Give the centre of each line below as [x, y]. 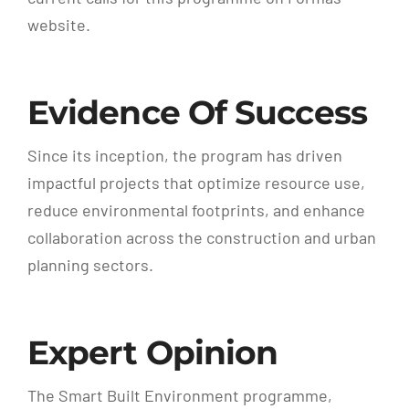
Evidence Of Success [197, 113]
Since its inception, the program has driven [184, 156]
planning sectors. [90, 265]
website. [58, 25]
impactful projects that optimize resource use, [196, 183]
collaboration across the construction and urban [201, 238]
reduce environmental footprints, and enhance [196, 210]
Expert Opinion [152, 353]
